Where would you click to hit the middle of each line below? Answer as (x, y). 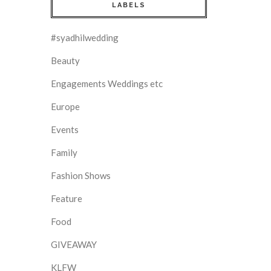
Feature (67, 198)
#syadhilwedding (85, 37)
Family (64, 152)
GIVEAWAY (74, 244)
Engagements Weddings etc (107, 83)
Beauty (65, 60)
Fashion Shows (81, 175)
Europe (65, 106)
